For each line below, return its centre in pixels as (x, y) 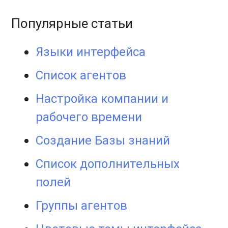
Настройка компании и (102, 99)
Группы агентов (82, 206)
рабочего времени (89, 117)
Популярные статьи (72, 24)
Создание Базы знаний (103, 140)
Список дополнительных (108, 164)
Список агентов (81, 75)
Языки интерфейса (91, 52)
